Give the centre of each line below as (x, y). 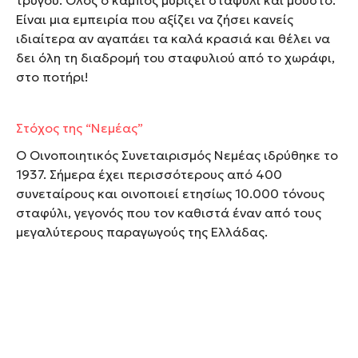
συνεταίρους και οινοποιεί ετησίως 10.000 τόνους (170, 194)
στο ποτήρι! (52, 77)
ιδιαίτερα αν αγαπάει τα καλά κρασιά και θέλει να (173, 39)
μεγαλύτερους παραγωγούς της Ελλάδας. (142, 232)
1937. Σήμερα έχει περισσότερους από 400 (149, 175)
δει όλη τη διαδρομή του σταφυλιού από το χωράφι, (175, 58)
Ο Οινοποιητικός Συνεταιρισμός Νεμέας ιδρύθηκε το (177, 155)
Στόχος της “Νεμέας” (80, 128)
